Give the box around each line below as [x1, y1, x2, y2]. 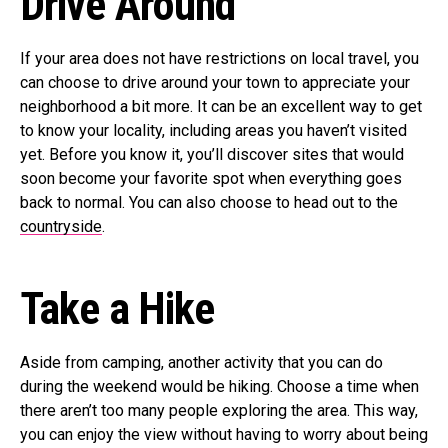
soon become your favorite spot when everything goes [20, 169, 402, 189]
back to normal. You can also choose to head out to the [20, 193, 398, 213]
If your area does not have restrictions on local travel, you [20, 49, 419, 69]
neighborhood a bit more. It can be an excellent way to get [20, 97, 422, 117]
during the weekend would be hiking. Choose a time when [20, 377, 419, 397]
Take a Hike [20, 283, 215, 336]
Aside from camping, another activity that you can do [20, 353, 383, 373]
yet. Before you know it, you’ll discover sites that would [20, 145, 404, 165]
